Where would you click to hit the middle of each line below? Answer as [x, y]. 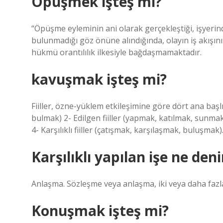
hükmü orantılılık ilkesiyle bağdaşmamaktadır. [116, 52]
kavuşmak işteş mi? [99, 79]
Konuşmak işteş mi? [100, 211]
